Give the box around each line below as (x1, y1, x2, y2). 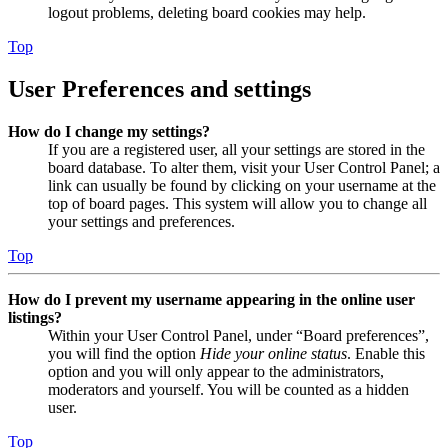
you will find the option (48, 344, 200, 362)
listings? (8, 308, 62, 326)
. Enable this (347, 344, 425, 362)
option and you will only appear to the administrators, (48, 362, 384, 380)
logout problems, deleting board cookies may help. (48, 4, 366, 22)
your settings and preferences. (48, 212, 235, 230)
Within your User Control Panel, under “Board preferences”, (48, 326, 429, 344)
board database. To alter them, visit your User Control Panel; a (48, 158, 440, 176)
